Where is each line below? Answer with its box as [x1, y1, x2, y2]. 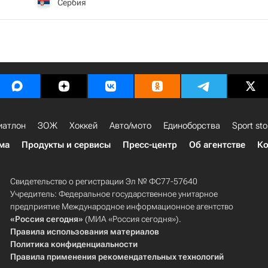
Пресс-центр [123, 139, 177, 150]
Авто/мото [109, 120, 151, 131]
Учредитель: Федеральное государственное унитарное [10, 189, 218, 199]
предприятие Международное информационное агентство [10, 202, 233, 211]
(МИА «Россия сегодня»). [83, 214, 181, 224]
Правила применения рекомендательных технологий [10, 252, 224, 261]
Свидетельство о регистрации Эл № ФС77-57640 [10, 176, 197, 186]
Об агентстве [189, 139, 245, 150]
